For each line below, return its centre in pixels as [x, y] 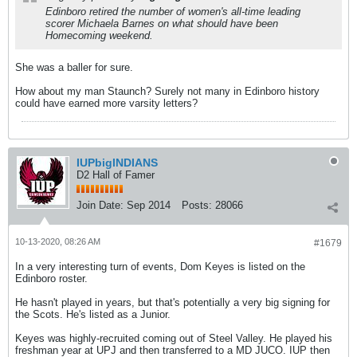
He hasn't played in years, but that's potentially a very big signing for [173, 302]
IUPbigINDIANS [117, 163]
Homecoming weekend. [99, 35]
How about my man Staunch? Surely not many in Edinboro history [167, 91]
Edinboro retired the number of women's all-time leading [173, 12]
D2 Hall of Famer [116, 175]
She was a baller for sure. [74, 67]
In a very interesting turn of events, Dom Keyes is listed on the [160, 267]
